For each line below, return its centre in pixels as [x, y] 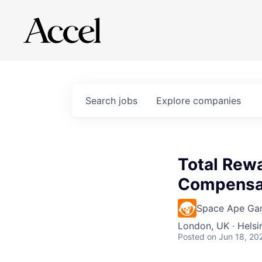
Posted [191, 237]
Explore [175, 101]
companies [217, 101]
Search [102, 101]
